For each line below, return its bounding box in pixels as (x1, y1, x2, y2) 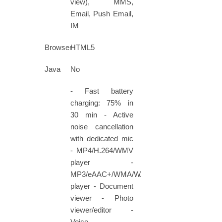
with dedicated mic (70, 134, 133, 143)
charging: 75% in (70, 99, 133, 108)
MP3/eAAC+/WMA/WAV (70, 170, 150, 179)
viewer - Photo (70, 194, 133, 203)
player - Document (70, 182, 133, 191)
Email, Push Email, (70, 9, 133, 18)
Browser (45, 43, 72, 52)
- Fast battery (70, 87, 133, 96)
